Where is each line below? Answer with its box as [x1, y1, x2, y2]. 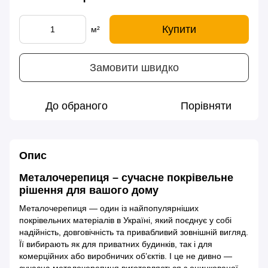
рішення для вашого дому [19, 184, 159, 197]
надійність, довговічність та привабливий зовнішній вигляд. [19, 227, 248, 237]
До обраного [45, 100, 108, 112]
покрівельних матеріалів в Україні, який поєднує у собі [19, 215, 232, 225]
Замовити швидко [89, 61, 179, 74]
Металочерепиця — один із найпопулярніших [19, 203, 199, 213]
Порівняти [180, 100, 232, 112]
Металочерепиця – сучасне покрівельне [19, 172, 233, 184]
